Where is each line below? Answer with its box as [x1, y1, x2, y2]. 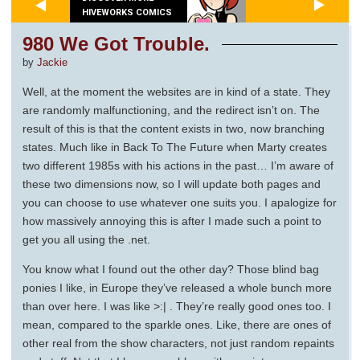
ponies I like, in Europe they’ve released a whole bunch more [22, 281, 332, 295]
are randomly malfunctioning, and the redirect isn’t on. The [22, 104, 320, 117]
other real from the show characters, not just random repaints [22, 337, 334, 350]
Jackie [37, 57, 67, 69]
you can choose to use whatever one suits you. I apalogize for [22, 196, 337, 210]
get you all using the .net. [22, 233, 150, 247]
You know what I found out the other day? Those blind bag [22, 263, 319, 276]
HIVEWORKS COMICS [82, 6, 172, 18]
